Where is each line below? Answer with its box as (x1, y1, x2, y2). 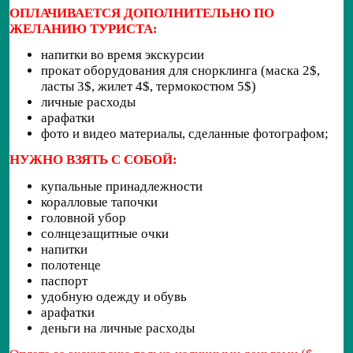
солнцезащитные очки (41, 225, 169, 241)
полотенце (41, 257, 101, 273)
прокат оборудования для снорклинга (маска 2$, (41, 63, 320, 79)
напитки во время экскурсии (41, 47, 204, 63)
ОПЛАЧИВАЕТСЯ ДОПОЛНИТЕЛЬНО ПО (9, 5, 274, 20)
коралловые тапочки (41, 194, 158, 210)
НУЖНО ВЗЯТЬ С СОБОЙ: (9, 152, 177, 168)
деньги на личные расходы (41, 320, 195, 336)
